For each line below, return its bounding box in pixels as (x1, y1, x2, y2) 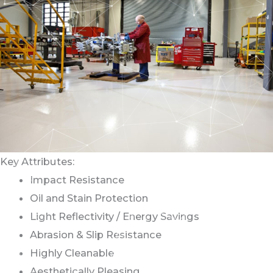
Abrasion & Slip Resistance (30, 229, 162, 241)
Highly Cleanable (30, 247, 115, 260)
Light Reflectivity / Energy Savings (30, 210, 200, 223)
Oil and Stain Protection (30, 192, 149, 205)
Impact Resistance (30, 174, 125, 186)
